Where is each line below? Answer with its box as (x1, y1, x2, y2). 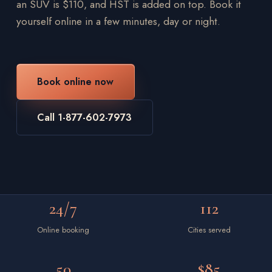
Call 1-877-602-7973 (37, 110, 132, 124)
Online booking (37, 224, 89, 236)
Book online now (37, 74, 114, 89)
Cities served (187, 224, 231, 236)
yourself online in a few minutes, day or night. (16, 13, 220, 29)
